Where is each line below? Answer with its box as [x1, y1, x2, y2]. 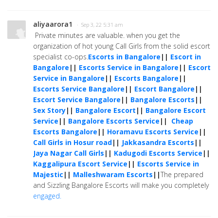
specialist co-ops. [33, 52, 88, 61]
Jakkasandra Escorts [122, 138, 194, 147]
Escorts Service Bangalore [33, 84, 125, 93]
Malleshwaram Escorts [73, 170, 153, 179]
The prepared [161, 170, 203, 179]
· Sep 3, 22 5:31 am [77, 21, 123, 28]
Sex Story [33, 106, 66, 115]
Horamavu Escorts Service [107, 127, 199, 136]
